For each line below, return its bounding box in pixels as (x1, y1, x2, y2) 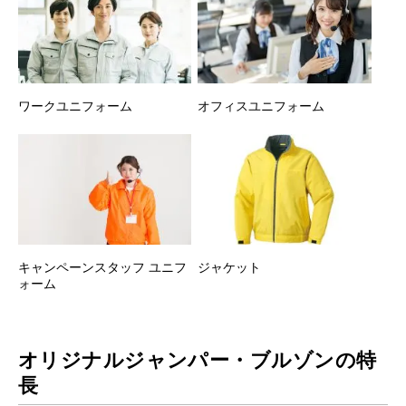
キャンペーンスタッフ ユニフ (17, 260, 187, 275)
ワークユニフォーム (17, 98, 132, 113)
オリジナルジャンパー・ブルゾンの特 (17, 349, 377, 372)
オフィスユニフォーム (198, 98, 325, 113)
